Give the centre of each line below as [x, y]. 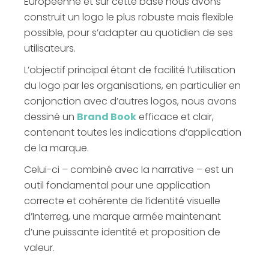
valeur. [39, 248]
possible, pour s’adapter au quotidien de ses [128, 33]
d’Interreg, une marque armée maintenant [122, 217]
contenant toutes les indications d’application [133, 133]
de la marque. [56, 148]
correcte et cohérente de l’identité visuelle [122, 201]
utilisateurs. [50, 49]
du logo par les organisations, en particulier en [132, 86]
